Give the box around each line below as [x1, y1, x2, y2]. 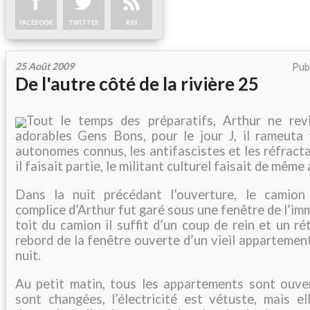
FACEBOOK [19, 19, 53, 27]
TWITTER [69, 19, 99, 27]
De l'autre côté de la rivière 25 [15, 73, 259, 95]
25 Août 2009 [15, 60, 74, 73]
